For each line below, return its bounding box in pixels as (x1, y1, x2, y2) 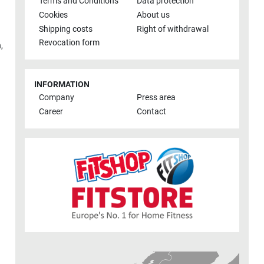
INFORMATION (34, 80, 90, 90)
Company (39, 93, 74, 103)
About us (137, 10, 170, 21)
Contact (137, 107, 166, 117)
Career (39, 107, 63, 117)
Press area (137, 93, 176, 103)
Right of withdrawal (137, 24, 209, 34)
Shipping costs (39, 24, 93, 34)
